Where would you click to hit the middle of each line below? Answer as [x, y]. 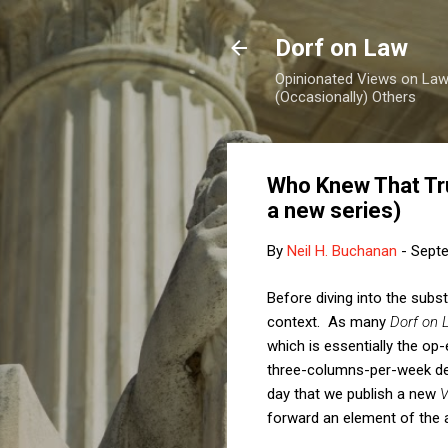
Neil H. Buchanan [342, 251]
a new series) [334, 210]
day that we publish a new [353, 393]
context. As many [328, 321]
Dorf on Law [341, 48]
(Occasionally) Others [345, 97]
